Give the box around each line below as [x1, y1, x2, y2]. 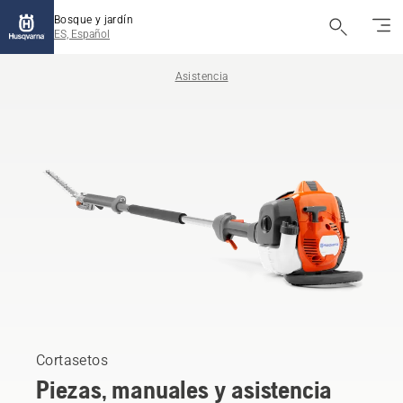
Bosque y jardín [54, 13, 133, 26]
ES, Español [54, 28, 110, 40]
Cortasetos [36, 351, 108, 369]
